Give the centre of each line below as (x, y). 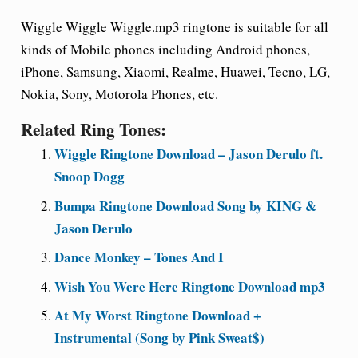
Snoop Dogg (89, 176)
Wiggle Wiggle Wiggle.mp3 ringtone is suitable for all (174, 27)
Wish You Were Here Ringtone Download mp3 (190, 286)
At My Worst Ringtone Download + (158, 315)
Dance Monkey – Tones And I (139, 257)
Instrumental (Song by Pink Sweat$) (159, 338)
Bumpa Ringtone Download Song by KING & (185, 205)
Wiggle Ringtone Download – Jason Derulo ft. (189, 154)
